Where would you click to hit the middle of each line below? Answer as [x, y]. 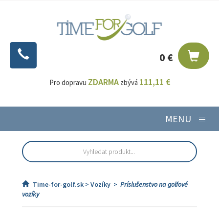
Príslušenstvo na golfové [154, 184]
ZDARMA [103, 82]
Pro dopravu [68, 82]
